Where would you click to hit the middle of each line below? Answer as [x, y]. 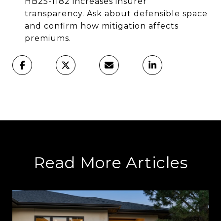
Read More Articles [110, 162]
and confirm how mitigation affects [101, 26]
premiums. [48, 38]
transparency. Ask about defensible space [116, 13]
